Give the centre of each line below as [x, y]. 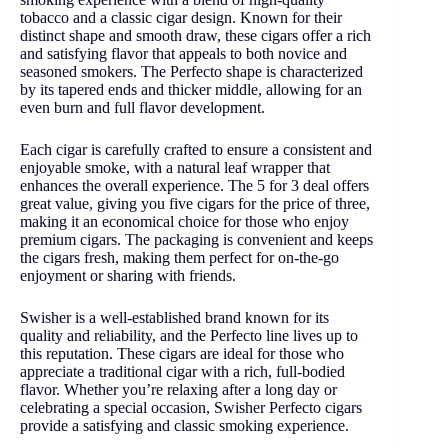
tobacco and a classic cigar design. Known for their [181, 18]
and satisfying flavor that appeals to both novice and [183, 54]
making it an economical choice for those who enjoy [184, 222]
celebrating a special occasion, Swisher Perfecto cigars [191, 408]
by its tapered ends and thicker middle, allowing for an [191, 90]
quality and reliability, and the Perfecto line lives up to [189, 336]
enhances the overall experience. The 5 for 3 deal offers [194, 186]
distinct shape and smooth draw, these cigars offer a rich [195, 36]
